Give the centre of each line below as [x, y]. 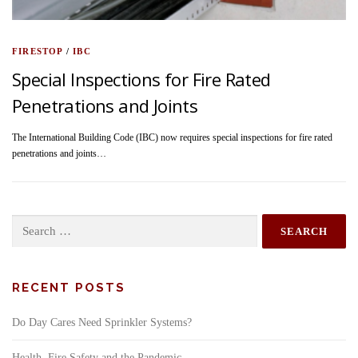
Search [24, 223]
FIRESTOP [38, 51]
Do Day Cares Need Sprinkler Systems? [102, 323]
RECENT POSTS [69, 288]
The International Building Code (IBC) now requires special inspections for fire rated [172, 138]
